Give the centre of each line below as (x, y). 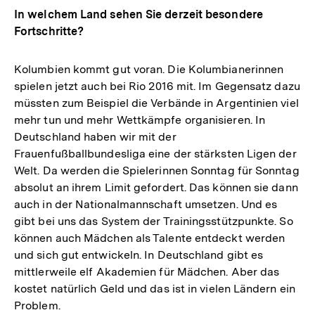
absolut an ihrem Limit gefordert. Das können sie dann (156, 188)
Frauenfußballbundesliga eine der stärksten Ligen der (155, 154)
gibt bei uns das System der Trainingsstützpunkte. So (154, 221)
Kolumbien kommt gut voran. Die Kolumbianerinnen (149, 70)
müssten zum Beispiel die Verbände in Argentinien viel (156, 103)
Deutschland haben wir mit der (95, 137)
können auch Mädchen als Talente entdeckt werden (150, 238)
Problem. (37, 306)
